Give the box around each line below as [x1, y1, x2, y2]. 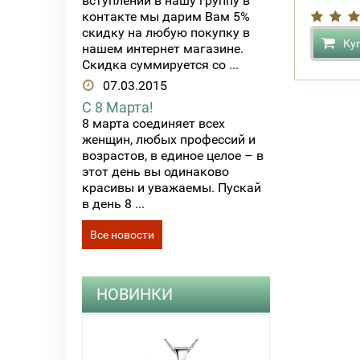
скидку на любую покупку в [82, 25, 250, 41]
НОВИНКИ [96, 284, 173, 304]
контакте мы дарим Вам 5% [82, 9, 250, 25]
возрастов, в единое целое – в [82, 147, 264, 163]
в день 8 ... [82, 195, 145, 211]
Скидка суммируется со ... [82, 57, 239, 73]
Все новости [90, 227, 154, 241]
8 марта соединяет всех [82, 115, 225, 131]
